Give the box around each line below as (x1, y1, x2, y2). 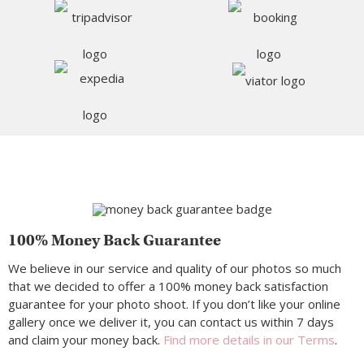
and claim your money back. (8, 331, 163, 349)
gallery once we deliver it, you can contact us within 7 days (8, 314, 334, 331)
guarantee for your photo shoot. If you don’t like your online (8, 296, 340, 313)
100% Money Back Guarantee (8, 231, 221, 250)
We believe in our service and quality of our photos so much (8, 260, 341, 277)
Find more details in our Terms (163, 331, 335, 349)
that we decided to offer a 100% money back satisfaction (8, 278, 328, 295)
